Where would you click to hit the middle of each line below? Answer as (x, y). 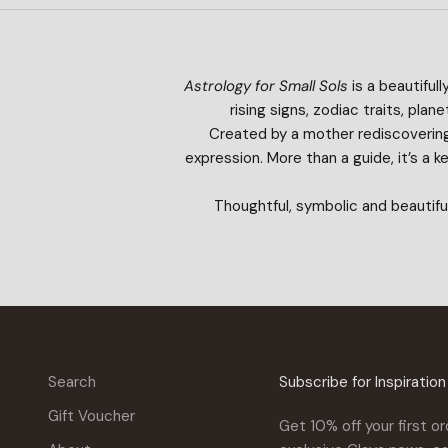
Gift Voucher (91, 415)
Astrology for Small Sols (265, 85)
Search (72, 381)
